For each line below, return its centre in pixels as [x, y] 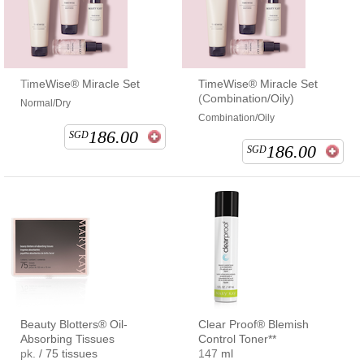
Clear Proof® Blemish [253, 324]
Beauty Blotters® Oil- [74, 324]
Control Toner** [237, 338]
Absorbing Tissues [67, 338]
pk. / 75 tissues [59, 353]
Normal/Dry [45, 103]
